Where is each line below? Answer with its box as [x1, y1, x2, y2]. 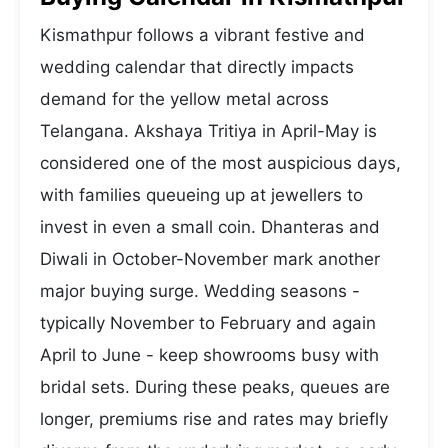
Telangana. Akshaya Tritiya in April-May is [40, 121, 377, 141]
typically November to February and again [40, 313, 376, 333]
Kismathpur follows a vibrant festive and [40, 25, 365, 45]
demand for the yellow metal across [40, 89, 329, 109]
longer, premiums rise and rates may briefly [40, 409, 388, 429]
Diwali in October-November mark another [40, 249, 380, 269]
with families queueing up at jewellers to [40, 185, 363, 205]
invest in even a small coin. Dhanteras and [40, 217, 380, 237]
